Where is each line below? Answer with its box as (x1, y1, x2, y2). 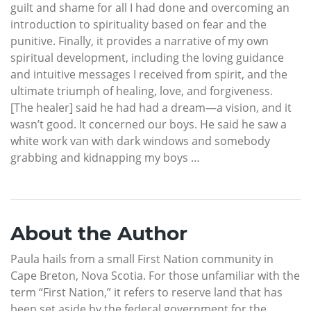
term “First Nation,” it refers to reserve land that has (10, 284, 283, 300)
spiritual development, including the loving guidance (10, 49, 284, 65)
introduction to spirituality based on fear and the (10, 16, 267, 32)
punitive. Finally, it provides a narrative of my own (10, 33, 269, 49)
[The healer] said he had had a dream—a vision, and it (10, 99, 292, 115)
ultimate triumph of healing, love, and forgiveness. (10, 83, 273, 99)
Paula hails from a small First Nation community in (10, 251, 274, 267)
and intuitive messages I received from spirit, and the (10, 66, 287, 82)
